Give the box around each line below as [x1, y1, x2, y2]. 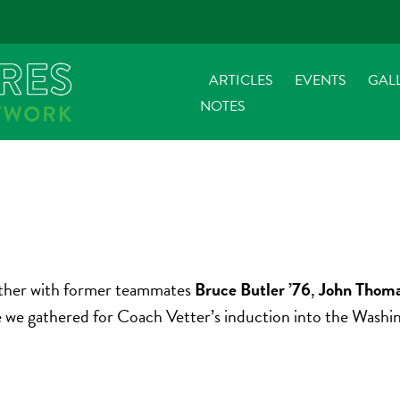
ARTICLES [209, 70, 273, 92]
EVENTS [295, 70, 346, 92]
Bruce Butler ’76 [191, 276, 311, 304]
